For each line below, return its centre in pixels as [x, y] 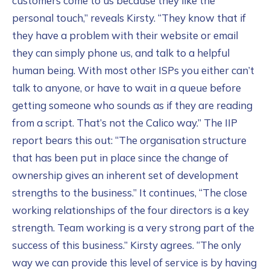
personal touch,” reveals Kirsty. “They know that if [129, 18]
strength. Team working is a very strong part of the [133, 228]
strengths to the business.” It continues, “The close [130, 193]
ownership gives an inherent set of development [125, 175]
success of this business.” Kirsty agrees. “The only [127, 245]
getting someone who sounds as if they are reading [132, 105]
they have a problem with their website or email [125, 35]
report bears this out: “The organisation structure [129, 140]
